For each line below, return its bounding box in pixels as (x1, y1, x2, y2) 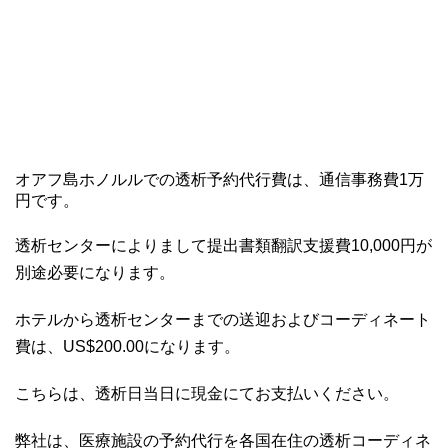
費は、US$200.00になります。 (15, 338, 240, 356)
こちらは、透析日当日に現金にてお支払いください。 (15, 385, 399, 403)
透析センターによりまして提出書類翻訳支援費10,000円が (15, 237, 432, 255)
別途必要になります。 (15, 264, 175, 282)
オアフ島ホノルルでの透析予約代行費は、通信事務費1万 (15, 171, 424, 189)
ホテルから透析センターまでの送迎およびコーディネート (15, 311, 431, 329)
